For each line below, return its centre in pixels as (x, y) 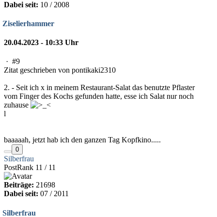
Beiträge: (19, 185)
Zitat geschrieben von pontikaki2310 (60, 70)
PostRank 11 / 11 (30, 168)
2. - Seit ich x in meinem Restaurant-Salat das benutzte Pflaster (99, 88)
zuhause (17, 105)
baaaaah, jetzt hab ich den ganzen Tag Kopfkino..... (82, 140)
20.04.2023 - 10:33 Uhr (41, 43)
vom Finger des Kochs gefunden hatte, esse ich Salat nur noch (99, 96)
